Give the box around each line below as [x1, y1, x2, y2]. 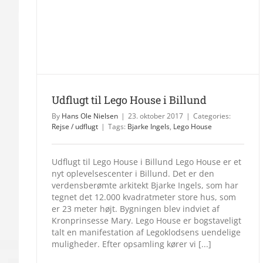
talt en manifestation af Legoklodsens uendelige [52, 226, 241, 238]
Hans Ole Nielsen [62, 110, 118, 121]
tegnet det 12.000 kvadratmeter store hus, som [52, 191, 236, 203]
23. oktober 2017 [128, 110, 183, 121]
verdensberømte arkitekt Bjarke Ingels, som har [52, 179, 238, 191]
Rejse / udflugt [52, 121, 98, 131]
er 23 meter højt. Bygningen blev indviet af [52, 203, 220, 214]
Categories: [193, 110, 231, 121]
